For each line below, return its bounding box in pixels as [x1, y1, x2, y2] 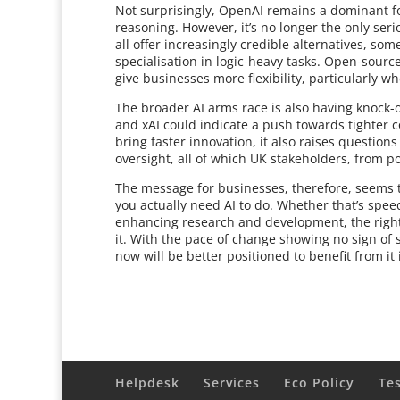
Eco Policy [284, 374, 355, 391]
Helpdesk [115, 374, 180, 391]
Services [204, 374, 261, 391]
